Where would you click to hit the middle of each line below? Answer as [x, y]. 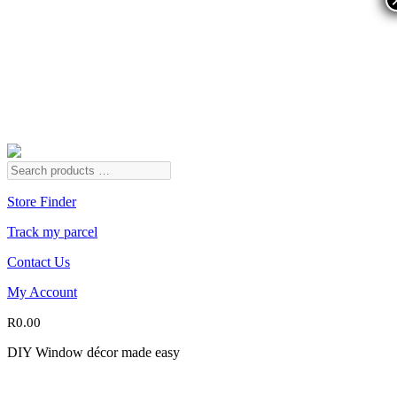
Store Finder [42, 202]
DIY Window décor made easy [93, 352]
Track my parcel [52, 232]
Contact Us [39, 262]
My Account [42, 292]
